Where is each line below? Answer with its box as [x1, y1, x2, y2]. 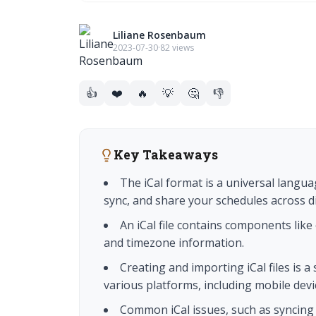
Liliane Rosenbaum [113, 28, 206, 42]
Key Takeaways [114, 147, 218, 163]
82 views [160, 42, 194, 54]
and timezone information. [104, 235, 244, 250]
